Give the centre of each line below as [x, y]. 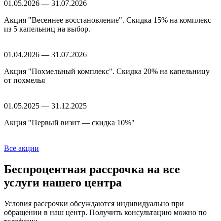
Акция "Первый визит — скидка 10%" [69, 123]
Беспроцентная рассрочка [74, 169]
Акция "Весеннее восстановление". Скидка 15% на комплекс [108, 20]
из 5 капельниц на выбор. [47, 29]
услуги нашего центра [63, 183]
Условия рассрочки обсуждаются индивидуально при [94, 204]
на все [162, 169]
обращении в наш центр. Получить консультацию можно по [105, 213]
